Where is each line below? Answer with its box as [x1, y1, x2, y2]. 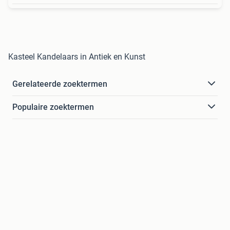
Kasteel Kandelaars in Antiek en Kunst [8, 51, 145, 62]
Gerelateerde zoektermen [12, 79, 107, 89]
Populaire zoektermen [12, 102, 94, 112]
